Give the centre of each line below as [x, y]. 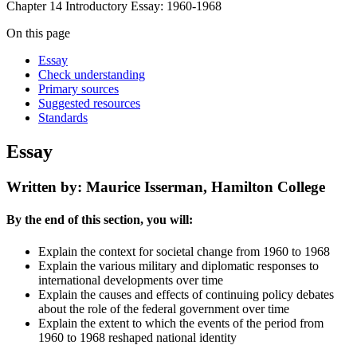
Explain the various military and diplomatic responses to [178, 265]
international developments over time [131, 280]
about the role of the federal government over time [164, 308]
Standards [63, 118]
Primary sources [78, 89]
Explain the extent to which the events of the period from [181, 323]
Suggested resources [89, 104]
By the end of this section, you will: [100, 220]
